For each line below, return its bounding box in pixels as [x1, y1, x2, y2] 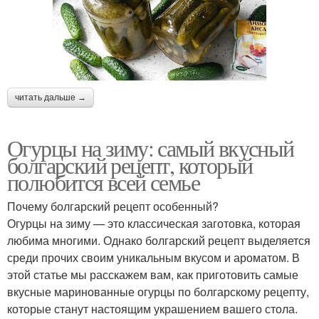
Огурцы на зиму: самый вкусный [7, 132, 294, 163]
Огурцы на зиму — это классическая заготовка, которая [7, 214, 300, 231]
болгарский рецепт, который [7, 149, 253, 180]
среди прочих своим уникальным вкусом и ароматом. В [7, 249, 300, 266]
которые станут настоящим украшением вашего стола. [7, 300, 298, 317]
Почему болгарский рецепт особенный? [7, 197, 219, 214]
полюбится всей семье [7, 166, 199, 197]
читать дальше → [15, 92, 86, 103]
